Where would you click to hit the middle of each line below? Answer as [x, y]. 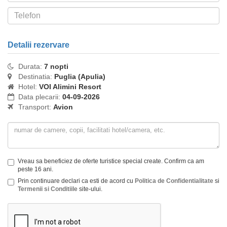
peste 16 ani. [35, 169]
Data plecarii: [38, 97]
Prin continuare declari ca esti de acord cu [76, 181]
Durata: [29, 66]
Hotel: [27, 87]
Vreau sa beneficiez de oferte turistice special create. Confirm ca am [111, 161]
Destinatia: [34, 77]
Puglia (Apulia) [80, 77]
